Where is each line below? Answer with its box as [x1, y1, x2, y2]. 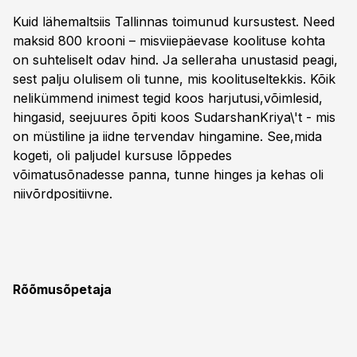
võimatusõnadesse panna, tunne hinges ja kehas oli [13, 167, 324, 182]
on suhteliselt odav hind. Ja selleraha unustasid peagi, [13, 52, 338, 68]
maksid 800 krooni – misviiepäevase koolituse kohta [13, 33, 325, 49]
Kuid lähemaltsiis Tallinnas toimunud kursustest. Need [13, 14, 335, 29]
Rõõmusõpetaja [13, 281, 112, 297]
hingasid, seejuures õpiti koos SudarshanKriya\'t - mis [13, 109, 335, 125]
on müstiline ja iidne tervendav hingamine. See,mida [13, 128, 322, 144]
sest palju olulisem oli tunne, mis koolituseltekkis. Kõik [13, 71, 335, 87]
